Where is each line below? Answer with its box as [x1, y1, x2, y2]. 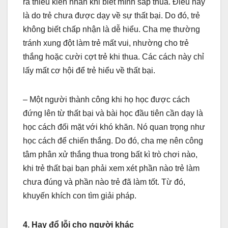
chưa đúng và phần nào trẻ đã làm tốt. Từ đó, [23, 177, 185, 186]
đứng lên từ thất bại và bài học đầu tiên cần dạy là [23, 108, 203, 118]
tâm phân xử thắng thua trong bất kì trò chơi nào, [23, 150, 197, 159]
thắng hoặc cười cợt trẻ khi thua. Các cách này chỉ [23, 52, 204, 61]
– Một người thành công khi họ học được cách [23, 95, 190, 104]
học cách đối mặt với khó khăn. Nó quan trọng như [23, 122, 205, 131]
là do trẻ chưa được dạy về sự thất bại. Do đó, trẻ [23, 11, 200, 20]
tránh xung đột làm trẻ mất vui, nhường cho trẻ [23, 38, 189, 47]
